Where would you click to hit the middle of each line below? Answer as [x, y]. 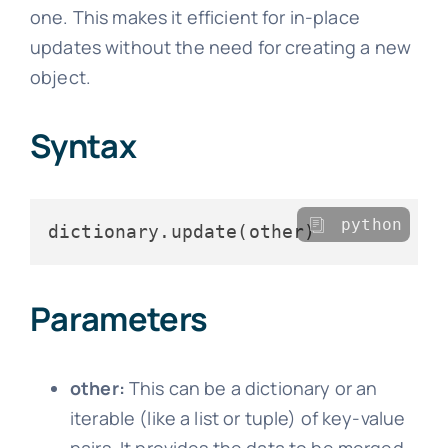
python [372, 225]
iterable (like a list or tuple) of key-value [237, 417]
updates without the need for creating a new [220, 47]
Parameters [118, 318]
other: [97, 387]
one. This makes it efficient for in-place [194, 17]
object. [60, 77]
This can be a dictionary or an [251, 387]
